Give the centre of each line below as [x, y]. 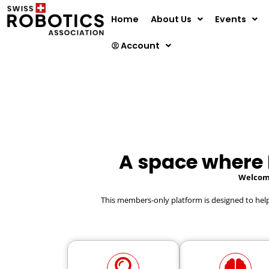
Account [140, 46]
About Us [171, 19]
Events [230, 19]
